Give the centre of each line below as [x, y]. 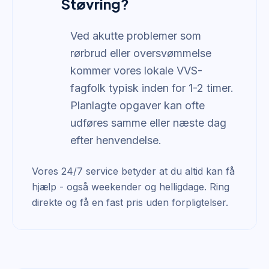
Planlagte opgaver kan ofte [138, 105]
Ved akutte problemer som [136, 36]
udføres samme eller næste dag [148, 123]
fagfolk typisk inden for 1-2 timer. [152, 88]
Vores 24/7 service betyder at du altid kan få [133, 171]
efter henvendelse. [116, 140]
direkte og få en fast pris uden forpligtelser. [130, 202]
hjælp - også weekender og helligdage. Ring [131, 187]
